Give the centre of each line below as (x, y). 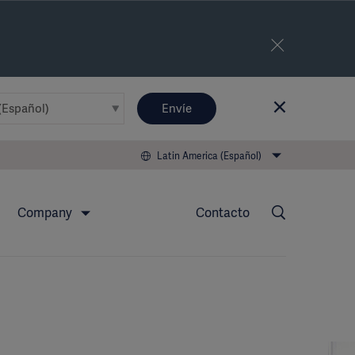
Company (46, 213)
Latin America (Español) (209, 156)
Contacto (223, 213)
